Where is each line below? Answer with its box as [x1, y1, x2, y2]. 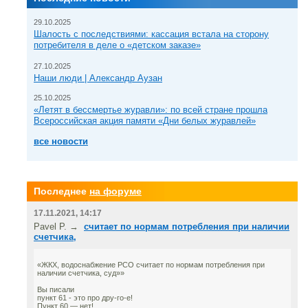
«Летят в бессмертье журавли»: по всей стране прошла [34, 104, 267, 115]
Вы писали [37, 285, 74, 294]
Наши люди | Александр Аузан [34, 73, 162, 83]
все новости [34, 136, 88, 146]
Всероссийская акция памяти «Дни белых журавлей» [34, 115, 256, 127]
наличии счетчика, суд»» [37, 269, 124, 277]
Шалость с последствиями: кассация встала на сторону [34, 29, 269, 39]
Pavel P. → [34, 221, 84, 232]
